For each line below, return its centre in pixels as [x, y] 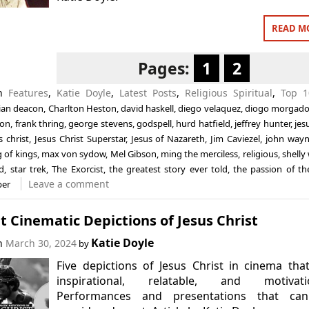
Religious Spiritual [229, 93]
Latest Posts [148, 93]
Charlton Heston [82, 108]
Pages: [166, 68]
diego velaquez [209, 108]
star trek [28, 169]
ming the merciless [200, 154]
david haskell [147, 108]
